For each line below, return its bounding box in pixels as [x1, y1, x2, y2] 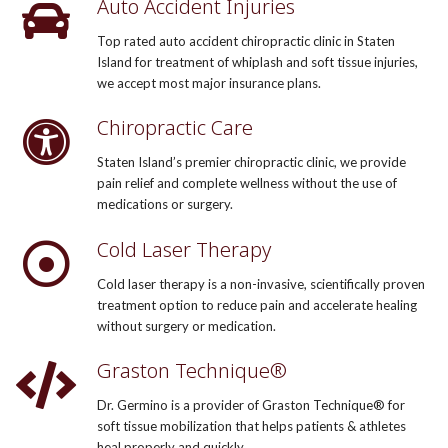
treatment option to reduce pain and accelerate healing [96, 296, 417, 313]
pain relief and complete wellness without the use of [96, 175, 397, 192]
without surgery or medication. [96, 317, 276, 334]
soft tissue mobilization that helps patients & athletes [96, 417, 406, 434]
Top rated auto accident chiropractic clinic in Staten [96, 33, 395, 50]
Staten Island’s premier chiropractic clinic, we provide [96, 154, 406, 171]
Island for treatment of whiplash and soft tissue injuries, [96, 54, 418, 71]
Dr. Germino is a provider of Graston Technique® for [96, 396, 405, 413]
